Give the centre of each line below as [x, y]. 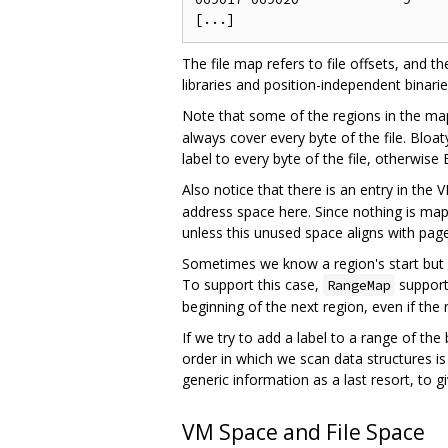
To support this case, [252, 284]
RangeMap [359, 284]
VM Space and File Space [303, 431]
